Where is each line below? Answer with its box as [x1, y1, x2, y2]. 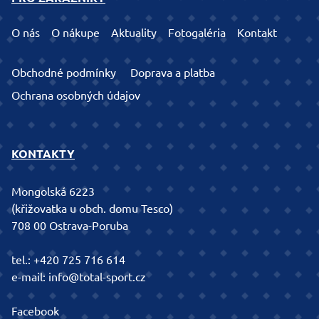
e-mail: [11, 271, 48, 284]
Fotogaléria [168, 26, 226, 40]
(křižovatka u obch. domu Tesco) [11, 202, 173, 216]
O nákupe [51, 26, 100, 40]
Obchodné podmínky [11, 66, 116, 80]
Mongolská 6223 [11, 185, 95, 199]
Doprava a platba [130, 66, 215, 80]
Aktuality [111, 26, 157, 40]
